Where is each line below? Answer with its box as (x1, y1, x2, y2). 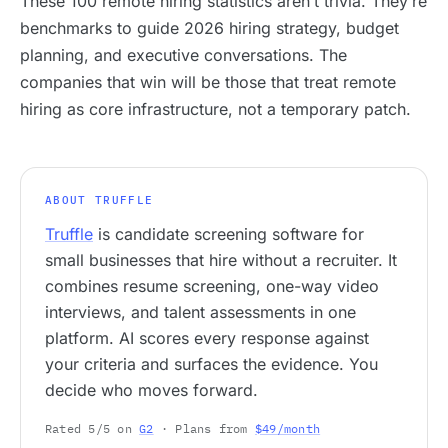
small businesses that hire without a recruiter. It (45, 250, 397, 270)
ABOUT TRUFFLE (45, 193, 154, 207)
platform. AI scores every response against (45, 328, 369, 348)
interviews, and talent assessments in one (45, 302, 356, 322)
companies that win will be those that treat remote (20, 72, 396, 92)
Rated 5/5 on (45, 421, 140, 436)
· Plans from (153, 421, 255, 436)
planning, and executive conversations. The (20, 45, 347, 65)
